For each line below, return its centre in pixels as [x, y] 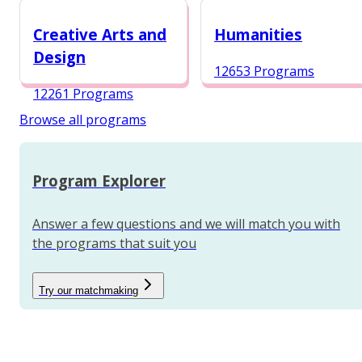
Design [59, 57]
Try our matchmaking [88, 291]
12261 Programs [83, 94]
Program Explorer [99, 181]
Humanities [258, 35]
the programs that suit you [114, 244]
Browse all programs [83, 119]
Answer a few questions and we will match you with [186, 224]
